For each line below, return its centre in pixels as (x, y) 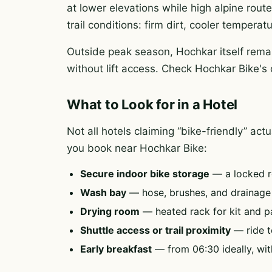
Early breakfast (116, 249)
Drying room (110, 211)
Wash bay (103, 192)
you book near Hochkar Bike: (137, 148)
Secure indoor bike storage (145, 174)
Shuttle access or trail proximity (155, 230)
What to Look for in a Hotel (152, 104)
